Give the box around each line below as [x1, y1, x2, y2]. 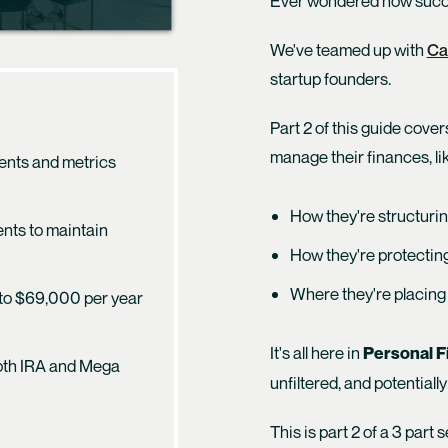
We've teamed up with [269, 39, 427, 61]
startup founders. [269, 68, 394, 90]
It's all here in [269, 342, 360, 364]
